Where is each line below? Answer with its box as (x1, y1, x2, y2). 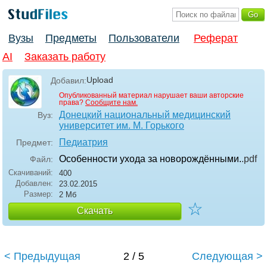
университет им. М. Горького (59, 120, 184, 131)
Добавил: (51, 76, 86, 86)
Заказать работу (24, 51, 105, 63)
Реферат (194, 32, 238, 45)
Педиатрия (59, 137, 108, 148)
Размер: (24, 190, 53, 199)
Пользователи (108, 32, 179, 45)
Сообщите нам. (85, 98, 138, 107)
